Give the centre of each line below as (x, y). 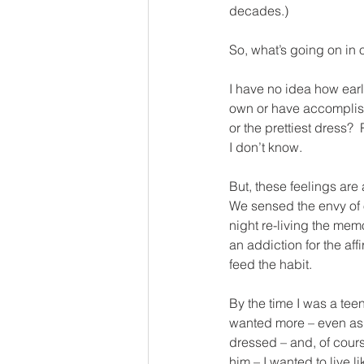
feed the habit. (271, 264)
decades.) (259, 11)
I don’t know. (266, 147)
